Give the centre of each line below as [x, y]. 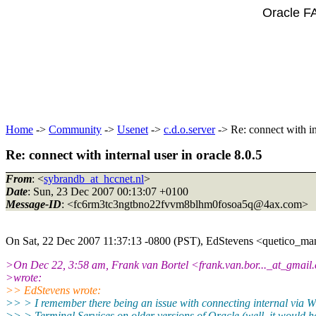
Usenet [133, 129]
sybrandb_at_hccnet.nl [94, 178]
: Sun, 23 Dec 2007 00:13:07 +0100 [108, 191]
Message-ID [34, 204]
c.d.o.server [189, 129]
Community [75, 129]
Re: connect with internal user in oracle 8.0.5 [134, 155]
